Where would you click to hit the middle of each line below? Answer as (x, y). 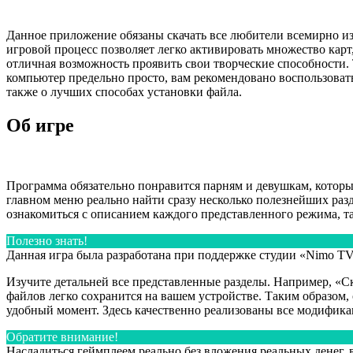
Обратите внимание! (62, 336)
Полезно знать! (47, 240)
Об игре (40, 125)
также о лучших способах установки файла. (124, 91)
